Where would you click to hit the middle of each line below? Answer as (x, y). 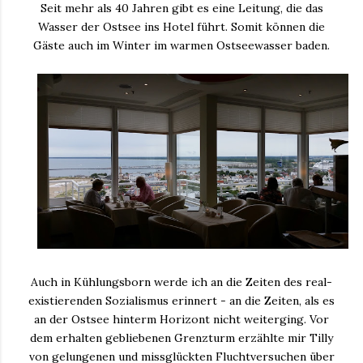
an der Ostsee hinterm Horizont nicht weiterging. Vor (181, 319)
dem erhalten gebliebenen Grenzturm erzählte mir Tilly (181, 337)
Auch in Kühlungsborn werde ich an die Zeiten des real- (181, 282)
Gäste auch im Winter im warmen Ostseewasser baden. (181, 45)
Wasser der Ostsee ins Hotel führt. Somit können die (181, 26)
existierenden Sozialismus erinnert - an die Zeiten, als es (181, 300)
